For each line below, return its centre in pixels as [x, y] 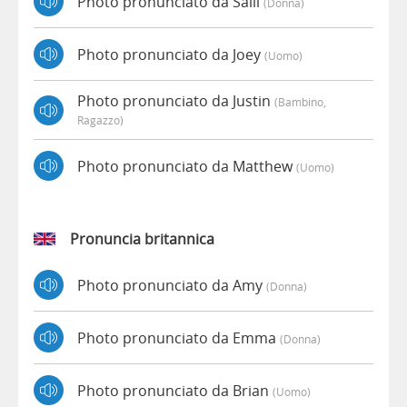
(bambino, [300, 102]
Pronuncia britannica [142, 239]
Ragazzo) [100, 120]
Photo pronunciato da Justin [176, 101]
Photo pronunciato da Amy [172, 285]
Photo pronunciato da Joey [171, 54]
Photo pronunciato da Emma [179, 338]
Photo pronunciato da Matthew [187, 166]
